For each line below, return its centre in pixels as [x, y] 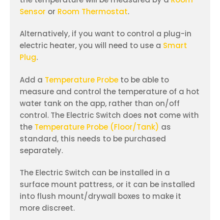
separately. [41, 150]
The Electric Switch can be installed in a [95, 172]
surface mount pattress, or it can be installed [107, 184]
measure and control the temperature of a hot [110, 91]
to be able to [144, 80]
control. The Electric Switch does [82, 115]
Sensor [33, 12]
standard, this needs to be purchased [93, 138]
